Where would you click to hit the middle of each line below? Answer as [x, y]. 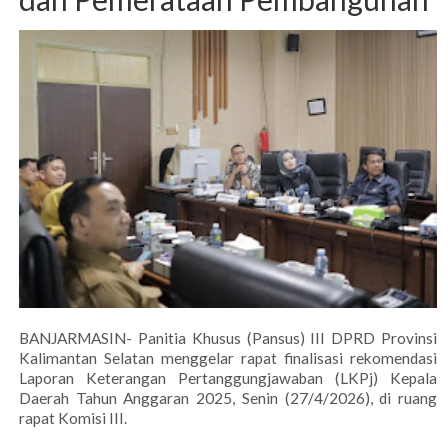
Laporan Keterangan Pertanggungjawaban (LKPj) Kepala [228, 378]
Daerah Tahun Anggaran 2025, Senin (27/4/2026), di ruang [228, 398]
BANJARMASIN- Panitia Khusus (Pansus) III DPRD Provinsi [228, 338]
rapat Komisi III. [73, 418]
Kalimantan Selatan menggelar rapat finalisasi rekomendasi [228, 358]
